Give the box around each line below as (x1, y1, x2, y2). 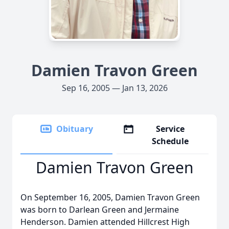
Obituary (56, 123, 93, 134)
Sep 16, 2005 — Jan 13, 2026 (61, 82, 168, 94)
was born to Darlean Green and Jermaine (20, 204, 179, 215)
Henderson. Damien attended (20, 216, 138, 227)
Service (156, 123, 185, 134)
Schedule (152, 135, 189, 147)
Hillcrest (138, 216, 169, 227)
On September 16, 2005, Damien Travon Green (20, 192, 200, 203)
